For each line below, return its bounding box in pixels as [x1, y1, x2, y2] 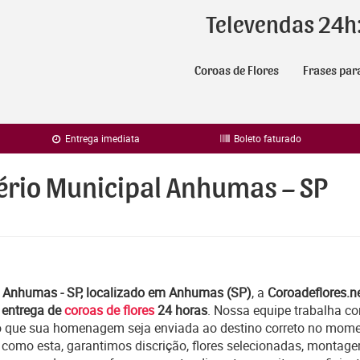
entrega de [2, 301, 64, 319]
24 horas [154, 301, 207, 319]
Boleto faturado [231, 132, 302, 145]
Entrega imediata [63, 132, 141, 145]
